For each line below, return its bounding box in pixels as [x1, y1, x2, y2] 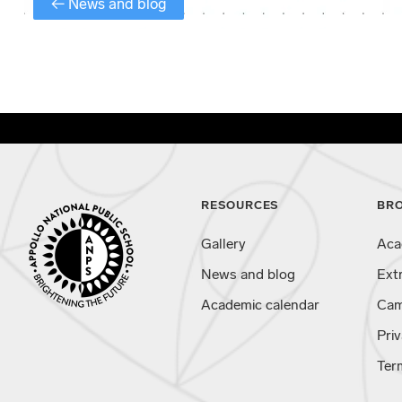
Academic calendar [200, 296, 319, 314]
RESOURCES [200, 198, 280, 213]
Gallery [200, 235, 246, 253]
